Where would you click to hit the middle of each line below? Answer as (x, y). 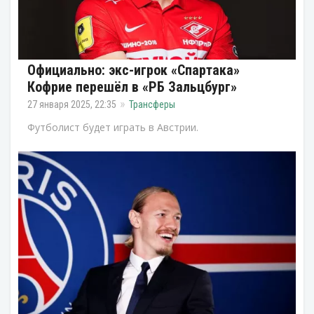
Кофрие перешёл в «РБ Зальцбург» (132, 87)
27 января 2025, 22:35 (72, 105)
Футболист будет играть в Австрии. (113, 128)
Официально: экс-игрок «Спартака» (134, 70)
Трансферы (152, 105)
